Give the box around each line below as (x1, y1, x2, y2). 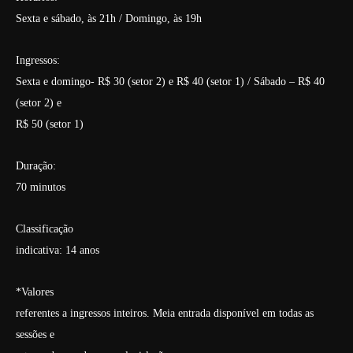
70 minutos (16, 181, 65, 193)
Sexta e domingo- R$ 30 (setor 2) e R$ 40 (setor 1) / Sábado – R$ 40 (16, 76, 325, 87)
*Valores (16, 286, 54, 298)
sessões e (16, 329, 54, 340)
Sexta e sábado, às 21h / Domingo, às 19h (16, 13, 202, 24)
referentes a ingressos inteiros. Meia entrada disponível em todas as (16, 307, 314, 319)
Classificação (16, 223, 73, 235)
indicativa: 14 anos (16, 244, 99, 256)
